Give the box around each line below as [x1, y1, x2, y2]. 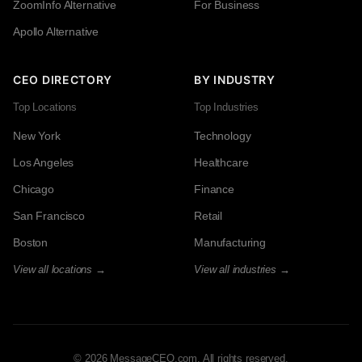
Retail [194, 209, 223, 223]
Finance [194, 183, 234, 196]
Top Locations [13, 101, 77, 114]
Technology [194, 129, 251, 143]
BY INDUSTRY [194, 73, 276, 87]
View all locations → [13, 263, 106, 276]
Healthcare [194, 156, 249, 170]
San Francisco [13, 209, 85, 223]
